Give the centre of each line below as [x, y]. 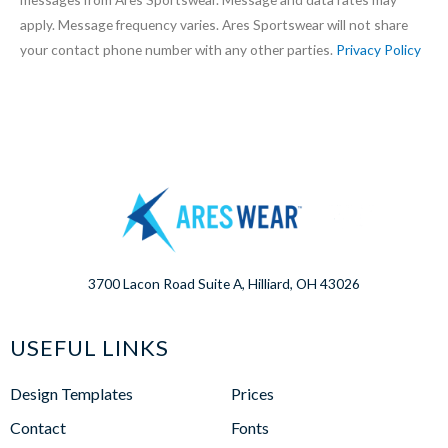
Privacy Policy [378, 49]
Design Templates [71, 393]
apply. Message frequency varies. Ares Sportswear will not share [214, 24]
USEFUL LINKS [89, 347]
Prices [253, 393]
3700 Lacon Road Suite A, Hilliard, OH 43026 [224, 283]
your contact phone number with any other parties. [178, 49]
